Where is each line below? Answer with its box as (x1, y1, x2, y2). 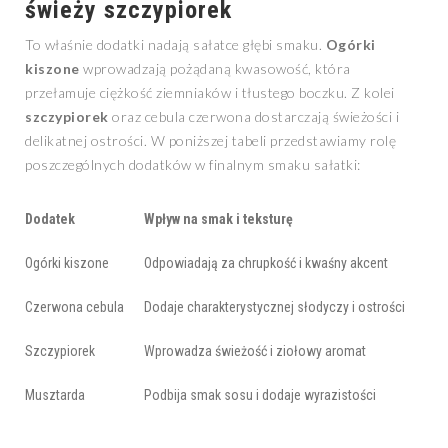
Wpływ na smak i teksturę (144, 211, 293, 228)
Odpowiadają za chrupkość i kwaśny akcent (144, 255, 388, 272)
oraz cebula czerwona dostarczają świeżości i (108, 108, 399, 126)
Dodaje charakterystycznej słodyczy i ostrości (144, 299, 405, 316)
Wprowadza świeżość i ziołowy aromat (144, 343, 366, 360)
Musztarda (25, 387, 85, 404)
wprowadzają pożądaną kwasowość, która (79, 60, 351, 78)
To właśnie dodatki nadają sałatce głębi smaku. (25, 36, 326, 54)
